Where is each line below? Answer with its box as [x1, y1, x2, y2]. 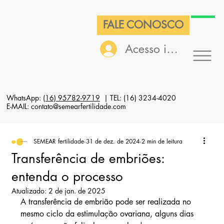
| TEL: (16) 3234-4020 [99, 92, 176, 102]
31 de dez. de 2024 [85, 137, 139, 146]
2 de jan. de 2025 [48, 186, 105, 196]
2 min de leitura [141, 137, 182, 146]
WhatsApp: [6, 92, 43, 102]
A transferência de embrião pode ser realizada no [20, 196, 193, 207]
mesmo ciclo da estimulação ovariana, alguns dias [20, 208, 196, 219]
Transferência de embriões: [11, 150, 164, 167]
